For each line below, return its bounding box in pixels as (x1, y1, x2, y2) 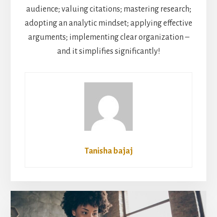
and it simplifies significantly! (57, 47, 160, 56)
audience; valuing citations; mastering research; (26, 5, 191, 14)
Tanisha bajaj (84, 147, 133, 156)
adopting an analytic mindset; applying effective (25, 19, 192, 28)
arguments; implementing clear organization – (28, 33, 189, 42)
